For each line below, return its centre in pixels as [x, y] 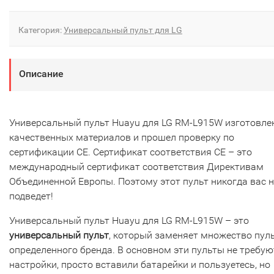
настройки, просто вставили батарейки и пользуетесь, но [140, 265]
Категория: [41, 30]
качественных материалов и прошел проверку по [122, 138]
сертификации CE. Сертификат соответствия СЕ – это [131, 152]
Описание [41, 74]
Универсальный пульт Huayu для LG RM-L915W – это [129, 221]
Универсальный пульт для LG [123, 30]
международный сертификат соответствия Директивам [136, 167]
